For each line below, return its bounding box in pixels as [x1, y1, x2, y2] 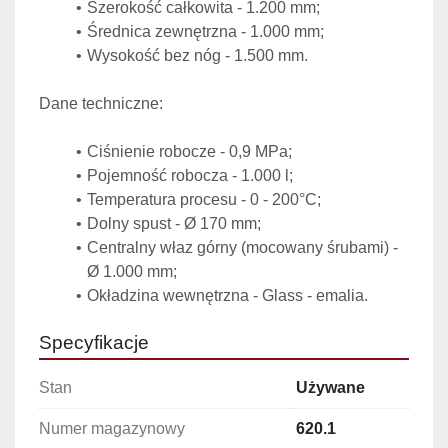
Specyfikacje [39, 332, 149, 354]
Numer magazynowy [39, 420, 185, 438]
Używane [296, 379, 365, 397]
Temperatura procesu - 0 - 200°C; [86, 191, 321, 209]
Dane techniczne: [39, 95, 163, 113]
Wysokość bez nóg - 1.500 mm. [86, 47, 312, 65]
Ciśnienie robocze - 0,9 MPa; [86, 143, 292, 161]
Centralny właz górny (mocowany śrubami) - [86, 239, 398, 257]
